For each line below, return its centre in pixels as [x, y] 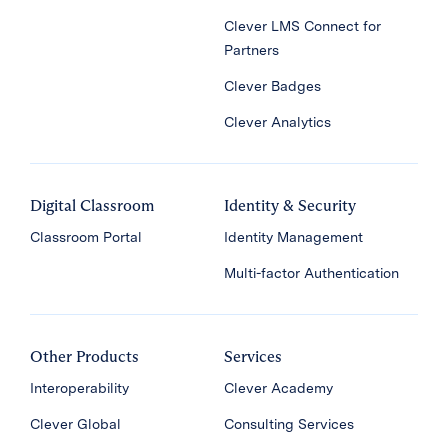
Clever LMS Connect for [302, 26]
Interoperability [79, 388]
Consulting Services [289, 424]
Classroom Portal [86, 237]
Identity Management [293, 237]
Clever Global [75, 424]
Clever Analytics [277, 122]
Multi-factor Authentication [311, 273]
